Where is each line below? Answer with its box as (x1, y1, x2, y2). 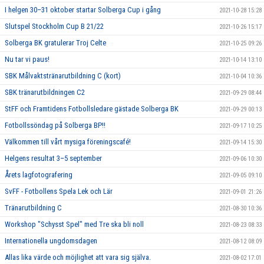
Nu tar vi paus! (5, 54, 49, 64)
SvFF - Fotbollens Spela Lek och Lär (5, 186, 113, 196)
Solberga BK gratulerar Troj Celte (5, 38, 106, 47)
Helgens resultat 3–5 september (5, 153, 102, 163)
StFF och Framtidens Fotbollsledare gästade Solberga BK (5, 104, 179, 113)
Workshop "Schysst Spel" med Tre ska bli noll (5, 219, 144, 229)
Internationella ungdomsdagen (5, 236, 97, 245)
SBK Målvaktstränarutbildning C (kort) (5, 71, 121, 80)
